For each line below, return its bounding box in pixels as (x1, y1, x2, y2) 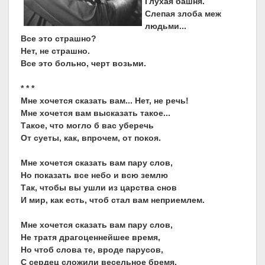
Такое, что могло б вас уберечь (21, 121, 154, 131)
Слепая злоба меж (145, 9, 221, 19)
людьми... (145, 21, 186, 31)
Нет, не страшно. (21, 46, 90, 56)
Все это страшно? (21, 34, 96, 44)
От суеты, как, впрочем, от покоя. (21, 133, 161, 143)
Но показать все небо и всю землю (21, 170, 168, 180)
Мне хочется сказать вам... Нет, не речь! (21, 96, 189, 106)
